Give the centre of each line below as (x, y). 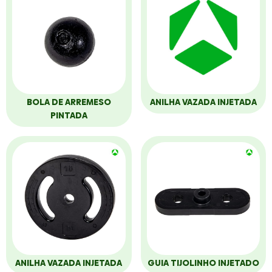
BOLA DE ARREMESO (69, 102)
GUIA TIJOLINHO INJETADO (203, 263)
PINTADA (69, 115)
